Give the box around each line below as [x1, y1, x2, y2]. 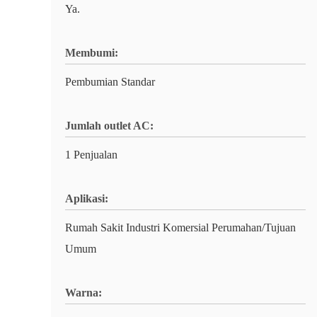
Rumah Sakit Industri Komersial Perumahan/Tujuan [65, 221, 296, 234]
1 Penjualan [65, 149, 117, 161]
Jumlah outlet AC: [65, 120, 154, 132]
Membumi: [65, 47, 118, 59]
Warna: [65, 287, 102, 299]
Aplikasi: [65, 192, 108, 204]
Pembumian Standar [65, 76, 155, 88]
